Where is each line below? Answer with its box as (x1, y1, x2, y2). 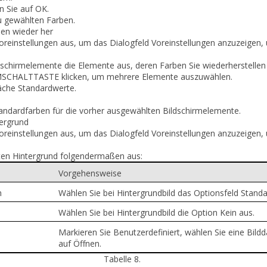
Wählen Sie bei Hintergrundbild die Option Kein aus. (58, 206, 254, 218)
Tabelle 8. (104, 253, 143, 265)
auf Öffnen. (58, 237, 101, 249)
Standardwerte (18, 82, 74, 94)
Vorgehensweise (58, 167, 122, 179)
